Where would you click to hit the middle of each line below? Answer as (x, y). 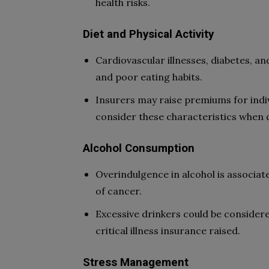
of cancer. (119, 191)
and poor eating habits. (149, 77)
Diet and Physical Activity (148, 34)
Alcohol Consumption (139, 148)
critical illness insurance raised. (168, 231)
